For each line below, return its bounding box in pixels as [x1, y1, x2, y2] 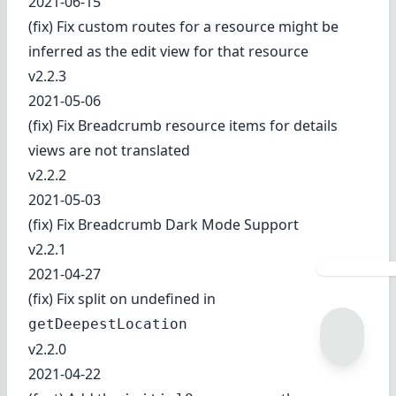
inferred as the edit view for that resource [28, 41, 308, 61]
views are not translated [28, 140, 190, 160]
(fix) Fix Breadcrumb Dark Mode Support [28, 214, 299, 234]
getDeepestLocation [28, 315, 187, 332]
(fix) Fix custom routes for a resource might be [28, 16, 339, 36]
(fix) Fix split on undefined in [28, 288, 216, 308]
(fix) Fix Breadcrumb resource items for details [28, 115, 338, 135]
